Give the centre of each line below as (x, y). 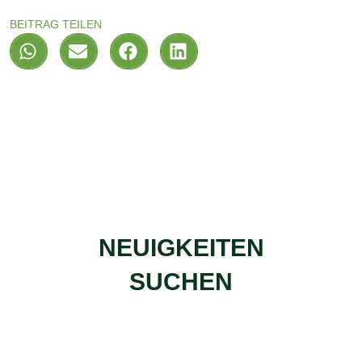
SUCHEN (181, 281)
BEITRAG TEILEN (56, 24)
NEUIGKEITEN (181, 247)
